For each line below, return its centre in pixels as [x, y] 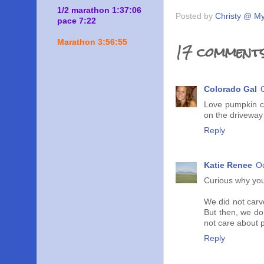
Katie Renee [228, 165]
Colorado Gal [230, 89]
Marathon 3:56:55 [92, 42]
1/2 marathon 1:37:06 [99, 10]
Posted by [195, 16]
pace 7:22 [77, 21]
